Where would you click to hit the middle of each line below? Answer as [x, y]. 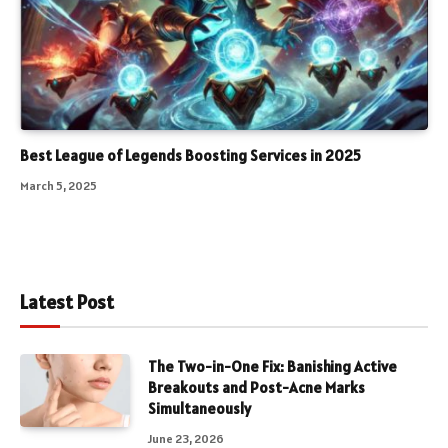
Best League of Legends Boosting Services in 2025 [190, 155]
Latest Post [67, 301]
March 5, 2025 [58, 185]
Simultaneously [201, 408]
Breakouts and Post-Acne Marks [256, 387]
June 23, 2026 [186, 438]
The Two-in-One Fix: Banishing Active [272, 366]
